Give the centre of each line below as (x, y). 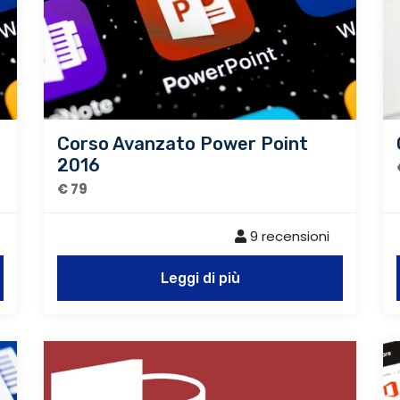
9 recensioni (288, 236)
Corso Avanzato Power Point (183, 143)
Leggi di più (200, 278)
